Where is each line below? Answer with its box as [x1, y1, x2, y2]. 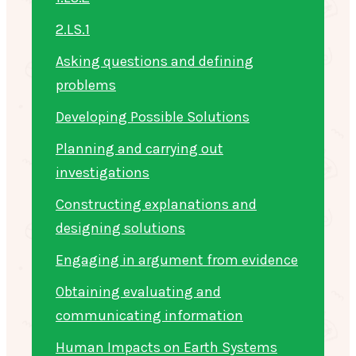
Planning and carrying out [56, 139, 223, 157]
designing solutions [56, 219, 185, 237]
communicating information [56, 306, 243, 324]
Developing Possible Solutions [56, 107, 250, 126]
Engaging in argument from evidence [56, 250, 298, 269]
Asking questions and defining [56, 52, 253, 70]
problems [56, 75, 116, 94]
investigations [56, 163, 149, 181]
